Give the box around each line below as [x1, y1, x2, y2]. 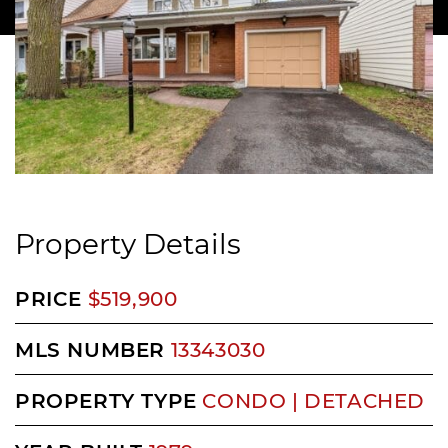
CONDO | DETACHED [202, 387, 426, 414]
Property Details [15, 225, 241, 262]
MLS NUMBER [15, 336, 165, 363]
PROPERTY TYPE [15, 387, 197, 414]
